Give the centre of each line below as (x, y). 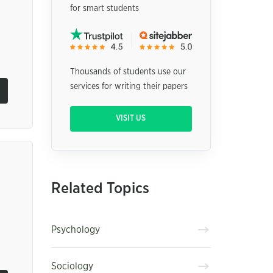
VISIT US (131, 119)
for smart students (104, 9)
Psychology (75, 229)
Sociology (72, 266)
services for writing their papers (129, 87)
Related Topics (100, 189)
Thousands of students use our (128, 72)
